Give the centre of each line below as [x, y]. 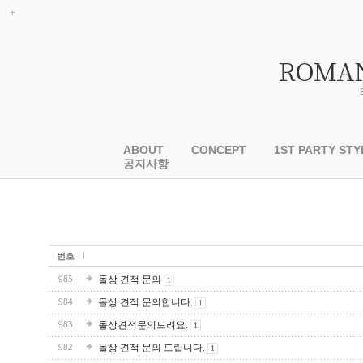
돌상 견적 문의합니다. [145, 302]
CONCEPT [219, 150]
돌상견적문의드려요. [143, 325]
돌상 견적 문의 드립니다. [152, 348]
